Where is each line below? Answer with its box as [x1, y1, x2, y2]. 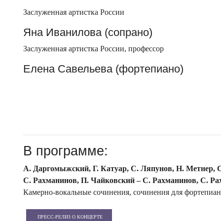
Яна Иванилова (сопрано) [23, 26, 152, 39]
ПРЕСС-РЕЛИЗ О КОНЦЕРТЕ [37, 214, 103, 220]
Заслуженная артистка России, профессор [23, 44, 164, 53]
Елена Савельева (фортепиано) [23, 63, 184, 75]
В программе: [23, 143, 108, 158]
